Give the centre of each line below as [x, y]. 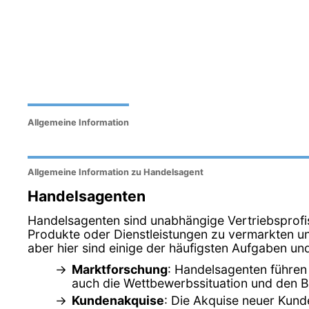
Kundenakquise [118, 300]
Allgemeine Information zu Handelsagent [116, 172]
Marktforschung [120, 269]
